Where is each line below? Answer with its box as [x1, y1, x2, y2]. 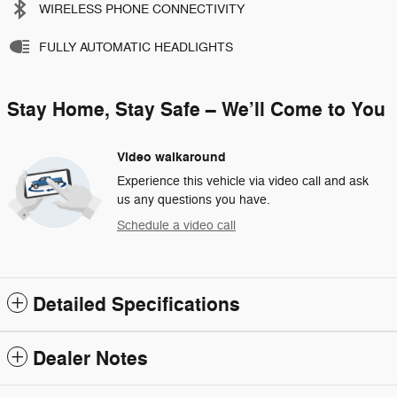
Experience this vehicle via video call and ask [117, 173, 369, 189]
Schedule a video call [117, 217, 236, 233]
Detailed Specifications [33, 292, 240, 317]
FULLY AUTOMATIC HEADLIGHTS [39, 39, 233, 55]
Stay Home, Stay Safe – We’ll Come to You [7, 97, 385, 122]
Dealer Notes [33, 346, 148, 371]
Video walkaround [117, 148, 226, 166]
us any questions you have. [117, 191, 270, 207]
